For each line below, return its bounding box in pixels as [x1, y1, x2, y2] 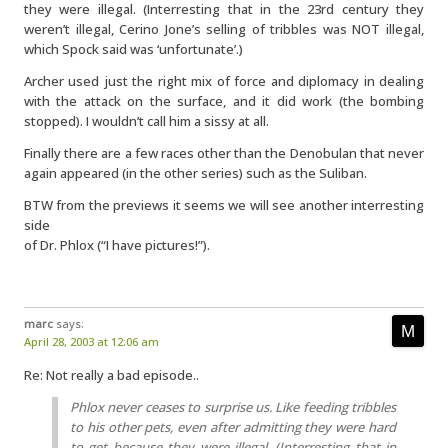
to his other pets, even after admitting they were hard [70, 418, 396, 436]
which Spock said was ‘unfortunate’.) [24, 40, 243, 58]
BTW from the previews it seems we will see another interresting [24, 196, 424, 214]
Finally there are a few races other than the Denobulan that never [24, 144, 424, 162]
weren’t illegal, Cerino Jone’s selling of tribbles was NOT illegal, [24, 20, 424, 38]
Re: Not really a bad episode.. [24, 366, 199, 384]
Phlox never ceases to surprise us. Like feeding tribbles [70, 398, 396, 416]
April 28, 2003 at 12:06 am [24, 334, 159, 349]
